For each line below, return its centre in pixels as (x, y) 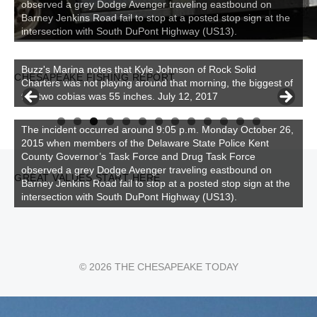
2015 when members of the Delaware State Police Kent (145, 143)
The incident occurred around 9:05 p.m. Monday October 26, (157, 130)
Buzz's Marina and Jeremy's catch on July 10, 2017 (136, 97)
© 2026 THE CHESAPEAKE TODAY (158, 267)
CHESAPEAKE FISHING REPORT (95, 77)
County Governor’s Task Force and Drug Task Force (138, 157)
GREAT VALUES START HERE (87, 178)
